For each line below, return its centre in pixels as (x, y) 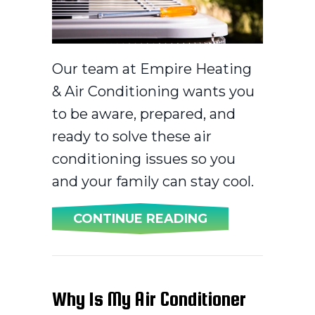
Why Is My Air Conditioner (149, 298)
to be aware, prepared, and (144, 114)
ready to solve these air (132, 136)
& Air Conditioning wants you (153, 91)
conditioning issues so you (144, 159)
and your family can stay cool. (153, 181)
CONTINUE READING (140, 218)
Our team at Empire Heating (152, 69)
